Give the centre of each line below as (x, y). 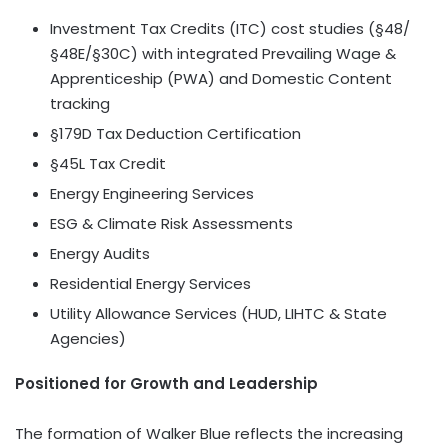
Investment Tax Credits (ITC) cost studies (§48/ (230, 28)
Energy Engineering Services (152, 193)
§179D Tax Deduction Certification (175, 133)
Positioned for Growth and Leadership (166, 383)
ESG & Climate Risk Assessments (171, 223)
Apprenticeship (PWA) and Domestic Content (221, 78)
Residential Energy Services (150, 283)
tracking (80, 103)
